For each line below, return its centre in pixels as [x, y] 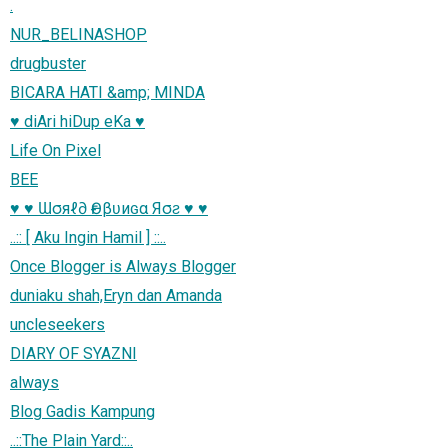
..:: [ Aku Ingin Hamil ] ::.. [88, 237]
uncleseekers [57, 324]
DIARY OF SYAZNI [73, 353]
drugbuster [48, 63]
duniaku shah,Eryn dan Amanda [116, 295]
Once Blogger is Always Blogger [123, 266]
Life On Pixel [55, 150]
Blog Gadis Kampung [82, 411]
